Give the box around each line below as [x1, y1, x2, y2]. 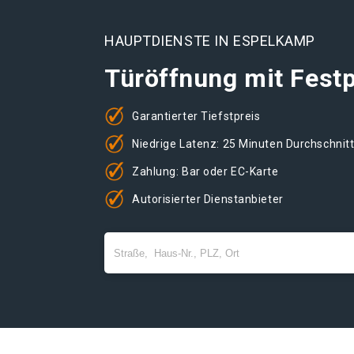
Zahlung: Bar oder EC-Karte [132, 164, 279, 178]
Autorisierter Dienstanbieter [132, 192, 284, 205]
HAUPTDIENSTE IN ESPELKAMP [104, 32, 315, 49]
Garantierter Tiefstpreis [132, 109, 261, 122]
